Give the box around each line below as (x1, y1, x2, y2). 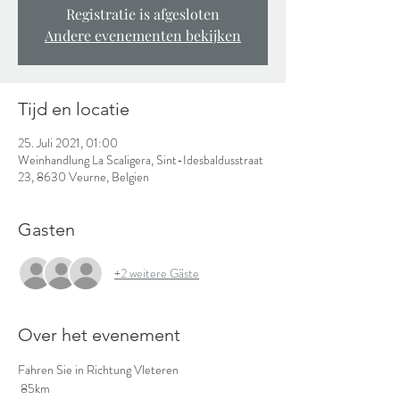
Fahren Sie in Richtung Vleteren (18, 361, 179, 379)
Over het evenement (18, 324, 180, 346)
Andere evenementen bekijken (45, 26, 241, 45)
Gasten (18, 219, 75, 240)
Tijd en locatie (18, 98, 129, 120)
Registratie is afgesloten (66, 4, 220, 23)
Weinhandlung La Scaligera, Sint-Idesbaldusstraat (18, 151, 263, 169)
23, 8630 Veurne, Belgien (18, 168, 149, 186)
